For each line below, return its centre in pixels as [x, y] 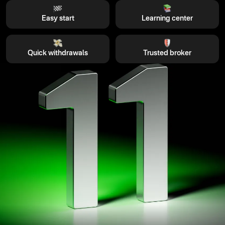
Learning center [167, 18]
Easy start [58, 18]
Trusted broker [167, 53]
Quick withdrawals [58, 53]
